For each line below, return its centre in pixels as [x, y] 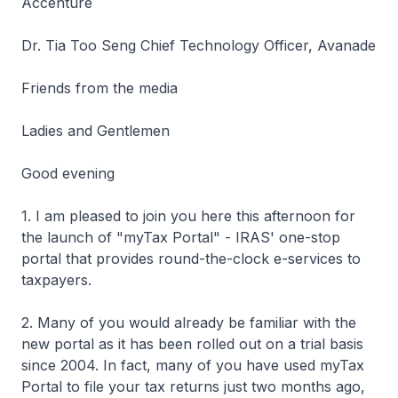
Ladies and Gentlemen [96, 131]
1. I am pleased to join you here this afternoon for [188, 216]
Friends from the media [99, 88]
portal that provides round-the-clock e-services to [191, 259]
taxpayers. [56, 280]
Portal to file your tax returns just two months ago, [193, 386]
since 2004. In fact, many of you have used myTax [193, 365]
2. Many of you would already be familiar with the [189, 322]
